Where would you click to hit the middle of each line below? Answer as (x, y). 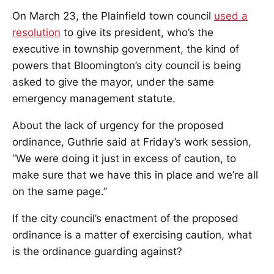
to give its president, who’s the (137, 32)
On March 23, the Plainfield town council (113, 16)
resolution (36, 32)
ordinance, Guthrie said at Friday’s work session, (132, 142)
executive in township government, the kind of (126, 49)
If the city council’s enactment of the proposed (125, 218)
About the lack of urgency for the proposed (118, 125)
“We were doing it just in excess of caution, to (124, 158)
